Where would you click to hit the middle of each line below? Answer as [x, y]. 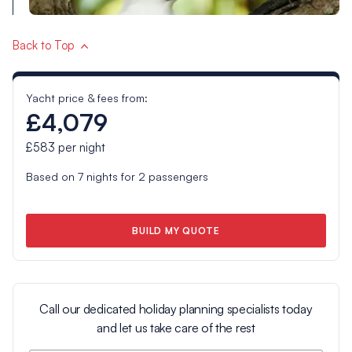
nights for [110, 177]
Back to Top [43, 46]
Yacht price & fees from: [86, 98]
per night [80, 148]
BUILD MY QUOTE [176, 230]
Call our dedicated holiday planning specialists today [176, 308]
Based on [51, 177]
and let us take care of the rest [176, 327]
